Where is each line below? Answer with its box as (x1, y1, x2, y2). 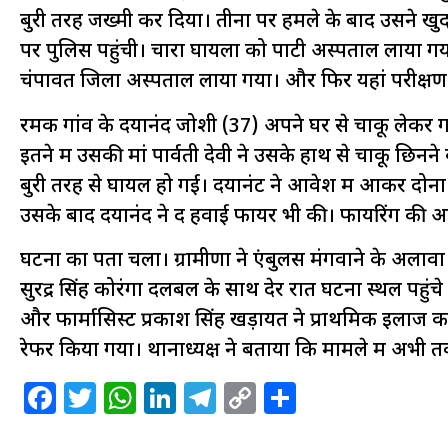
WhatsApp (136, 377, 295, 420)
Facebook (56, 377, 204, 420)
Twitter (96, 377, 208, 420)
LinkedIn (176, 377, 312, 420)
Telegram (216, 377, 362, 420)
